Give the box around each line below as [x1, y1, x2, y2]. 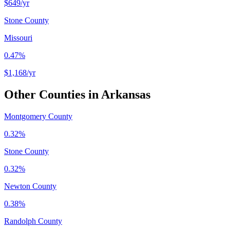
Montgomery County [4, 111, 72, 121]
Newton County [4, 181, 56, 190]
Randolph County [4, 216, 62, 225]
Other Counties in [4, 87, 101, 101]
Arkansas [101, 87, 150, 101]
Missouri [4, 33, 32, 42]
